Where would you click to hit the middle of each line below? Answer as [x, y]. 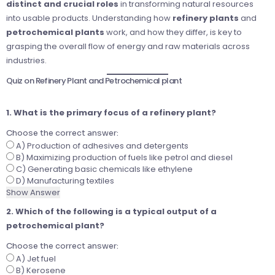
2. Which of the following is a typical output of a [111, 212]
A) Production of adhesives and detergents [101, 146]
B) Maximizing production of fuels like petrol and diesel [123, 158]
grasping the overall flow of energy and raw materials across [128, 47]
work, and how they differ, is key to [173, 33]
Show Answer [33, 193]
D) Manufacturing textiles [64, 181]
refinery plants [206, 18]
